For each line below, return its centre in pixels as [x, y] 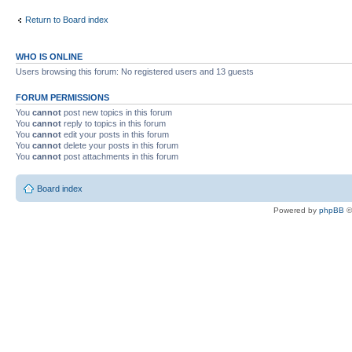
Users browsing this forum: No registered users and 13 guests [135, 71]
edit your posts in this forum [115, 134]
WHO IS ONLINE [49, 56]
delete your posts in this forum [120, 145]
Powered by [296, 210]
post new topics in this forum [117, 112]
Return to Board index [67, 20]
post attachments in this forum [120, 156]
